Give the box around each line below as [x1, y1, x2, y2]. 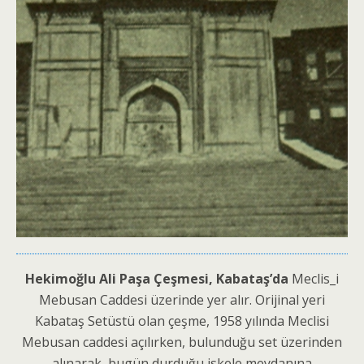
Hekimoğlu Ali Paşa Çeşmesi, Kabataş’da [25, 269, 292, 288]
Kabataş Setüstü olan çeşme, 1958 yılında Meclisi [35, 311, 329, 330]
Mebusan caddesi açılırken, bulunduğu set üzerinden [22, 332, 342, 351]
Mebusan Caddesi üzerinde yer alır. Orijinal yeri [39, 290, 325, 309]
